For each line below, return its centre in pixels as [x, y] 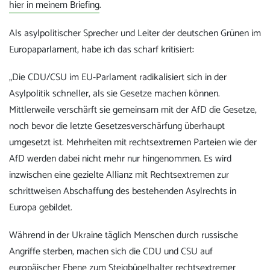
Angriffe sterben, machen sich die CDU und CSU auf [111, 251]
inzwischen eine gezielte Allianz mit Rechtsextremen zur [119, 175]
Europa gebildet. [41, 207]
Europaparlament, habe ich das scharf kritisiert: [102, 49]
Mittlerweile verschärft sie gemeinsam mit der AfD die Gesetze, [133, 110]
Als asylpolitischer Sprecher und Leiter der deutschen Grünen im [135, 33]
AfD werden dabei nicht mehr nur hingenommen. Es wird [120, 159]
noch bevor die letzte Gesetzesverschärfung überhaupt [117, 126]
